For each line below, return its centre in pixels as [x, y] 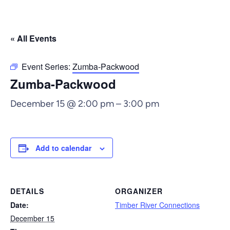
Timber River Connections [157, 205]
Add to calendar [63, 148]
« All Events [33, 38]
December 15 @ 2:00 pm [62, 104]
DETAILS [27, 191]
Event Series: [47, 66]
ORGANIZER [139, 191]
